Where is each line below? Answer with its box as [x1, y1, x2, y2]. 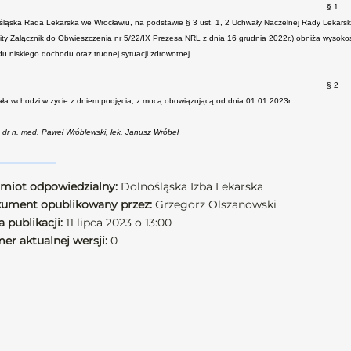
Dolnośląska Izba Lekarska [118, 179, 263, 194]
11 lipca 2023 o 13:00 [63, 215, 172, 230]
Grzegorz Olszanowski [152, 197, 277, 212]
